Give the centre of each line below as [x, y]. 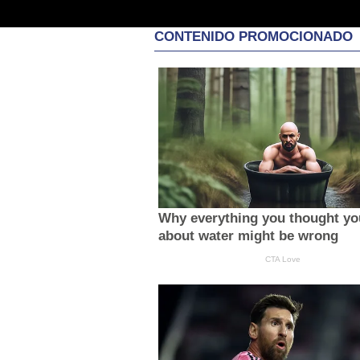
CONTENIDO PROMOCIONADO [254, 37]
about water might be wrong [248, 235]
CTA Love [282, 259]
